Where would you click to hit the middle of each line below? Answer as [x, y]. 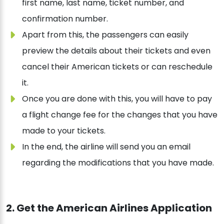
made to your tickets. [64, 131]
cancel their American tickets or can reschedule [117, 67]
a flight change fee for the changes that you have [120, 115]
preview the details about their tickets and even [116, 51]
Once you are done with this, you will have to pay [117, 99]
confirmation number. [65, 19]
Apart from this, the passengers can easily [105, 35]
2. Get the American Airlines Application [109, 208]
